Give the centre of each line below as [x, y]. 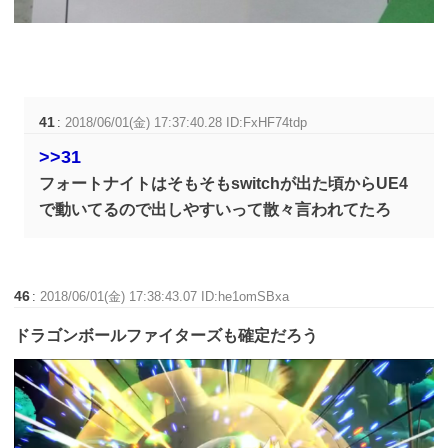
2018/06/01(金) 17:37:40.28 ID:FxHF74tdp [186, 123]
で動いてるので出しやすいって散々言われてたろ [215, 210]
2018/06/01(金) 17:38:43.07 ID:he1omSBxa [165, 297]
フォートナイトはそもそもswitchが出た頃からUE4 [224, 184]
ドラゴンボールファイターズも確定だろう [168, 336]
